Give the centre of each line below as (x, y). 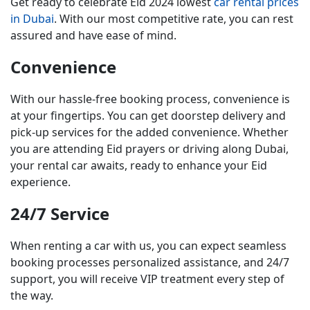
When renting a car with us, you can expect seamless (148, 245)
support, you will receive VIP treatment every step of (147, 279)
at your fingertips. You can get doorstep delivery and (148, 115)
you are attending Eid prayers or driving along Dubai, (149, 148)
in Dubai (32, 18)
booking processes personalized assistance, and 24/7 (150, 262)
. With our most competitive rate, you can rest (174, 18)
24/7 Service (60, 213)
